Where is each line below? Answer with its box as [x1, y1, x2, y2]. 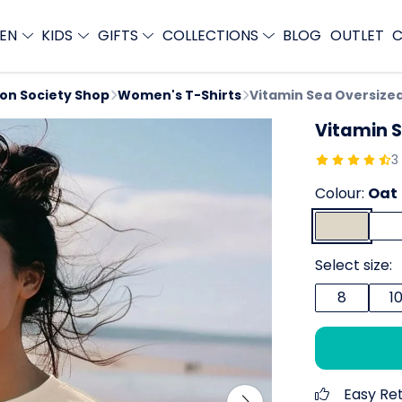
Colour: [315, 183, 368, 204]
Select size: [315, 255, 392, 275]
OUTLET [329, 25, 384, 46]
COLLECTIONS [162, 25, 262, 46]
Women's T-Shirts [118, 86, 241, 104]
